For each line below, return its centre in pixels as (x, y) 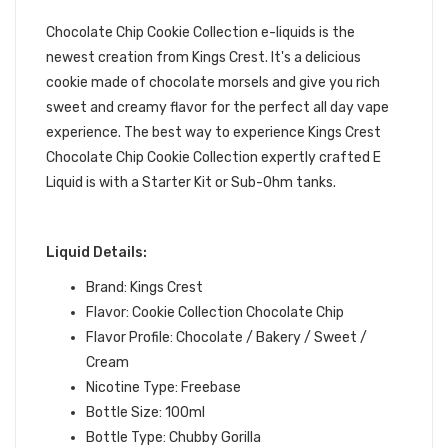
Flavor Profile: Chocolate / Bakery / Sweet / (226, 337)
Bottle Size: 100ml (145, 412)
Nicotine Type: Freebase (163, 387)
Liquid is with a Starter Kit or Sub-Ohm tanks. (191, 182)
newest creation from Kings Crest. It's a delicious (203, 57)
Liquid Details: (96, 252)
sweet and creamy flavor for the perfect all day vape (217, 107)
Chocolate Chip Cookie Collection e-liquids (181, 32)
